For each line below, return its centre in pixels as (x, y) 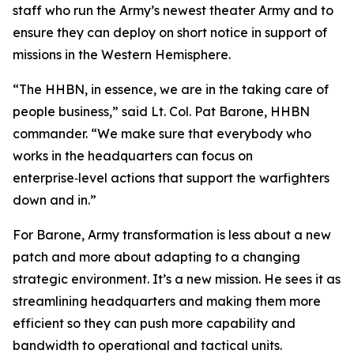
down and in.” (55, 200)
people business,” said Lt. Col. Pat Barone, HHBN (161, 111)
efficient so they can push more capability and (154, 323)
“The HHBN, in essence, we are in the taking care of (171, 89)
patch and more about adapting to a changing (156, 257)
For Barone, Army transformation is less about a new (172, 235)
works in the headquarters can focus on (133, 156)
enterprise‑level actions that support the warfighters (171, 178)
